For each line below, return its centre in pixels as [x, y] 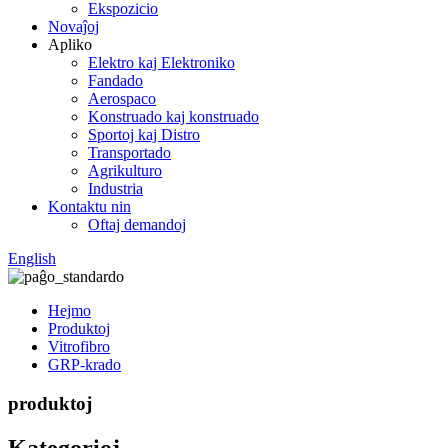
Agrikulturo [125, 170]
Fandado [115, 80]
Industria [115, 188]
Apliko [70, 44]
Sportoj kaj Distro [144, 134]
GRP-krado [84, 364]
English [32, 258]
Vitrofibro [79, 346]
